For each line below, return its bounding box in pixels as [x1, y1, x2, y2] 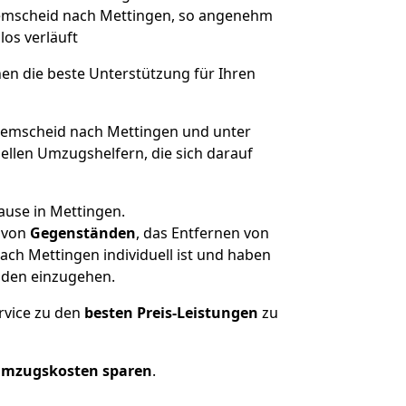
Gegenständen [29, 223, 136, 243]
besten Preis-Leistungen [84, 303, 258, 323]
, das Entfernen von [135, 223, 269, 243]
